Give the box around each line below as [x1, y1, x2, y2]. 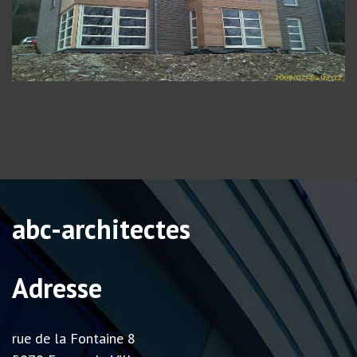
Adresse [12, 270, 102, 306]
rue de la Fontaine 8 [12, 329, 135, 348]
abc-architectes [12, 211, 190, 247]
